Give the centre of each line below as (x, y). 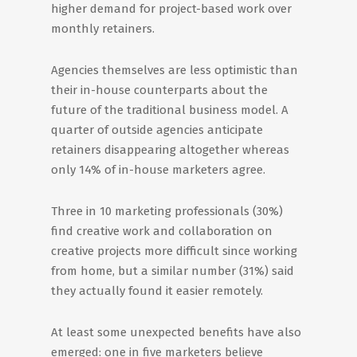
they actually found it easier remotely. (157, 291)
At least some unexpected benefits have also (176, 332)
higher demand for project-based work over (171, 9)
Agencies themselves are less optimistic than (175, 70)
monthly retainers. (103, 29)
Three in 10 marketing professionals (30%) (167, 211)
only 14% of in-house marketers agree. (158, 170)
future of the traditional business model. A (170, 110)
